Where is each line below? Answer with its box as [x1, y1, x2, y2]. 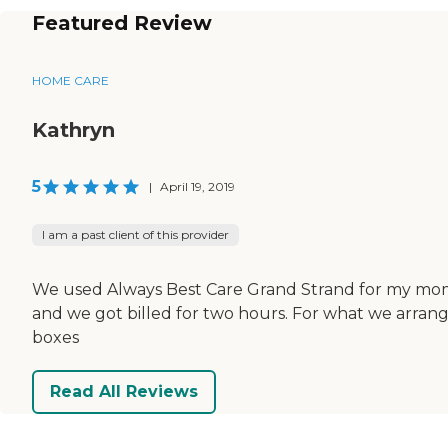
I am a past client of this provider [42, 226, 229, 242]
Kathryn [32, 117, 115, 142]
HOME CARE [32, 72, 109, 88]
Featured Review [32, 10, 212, 35]
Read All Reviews [50, 382, 198, 402]
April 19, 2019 [160, 178, 235, 194]
